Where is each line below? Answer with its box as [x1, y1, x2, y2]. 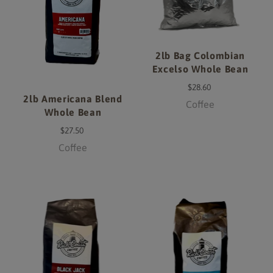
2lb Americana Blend [23, 93, 122, 104]
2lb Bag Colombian [155, 50, 245, 61]
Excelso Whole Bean [152, 63, 249, 74]
